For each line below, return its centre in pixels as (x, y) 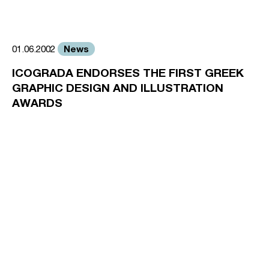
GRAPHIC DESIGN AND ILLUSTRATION (118, 87)
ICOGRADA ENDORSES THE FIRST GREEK (128, 72)
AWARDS (37, 102)
